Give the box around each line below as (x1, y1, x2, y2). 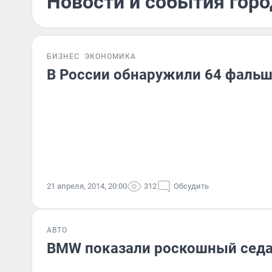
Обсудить (174, 182, 209, 191)
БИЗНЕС (47, 52, 80, 61)
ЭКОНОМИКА (84, 52, 136, 61)
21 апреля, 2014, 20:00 (47, 182, 127, 191)
